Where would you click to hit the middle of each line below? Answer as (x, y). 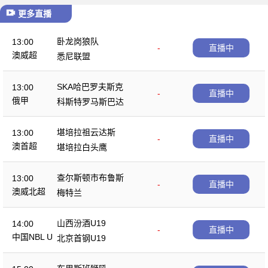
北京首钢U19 (81, 238)
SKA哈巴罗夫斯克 (90, 86)
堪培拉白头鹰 (82, 147)
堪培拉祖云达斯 (86, 132)
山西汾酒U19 (81, 223)
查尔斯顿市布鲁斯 (90, 177)
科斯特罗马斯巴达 (90, 101)
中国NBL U (32, 237)
